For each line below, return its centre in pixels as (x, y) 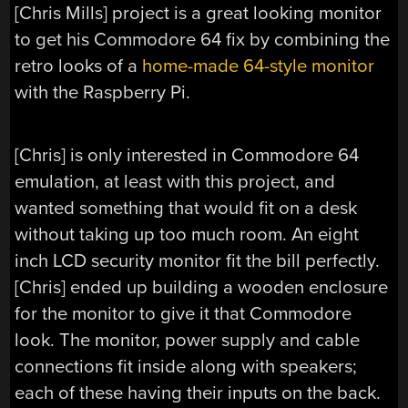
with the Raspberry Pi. (103, 92)
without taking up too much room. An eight (187, 235)
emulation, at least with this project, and (175, 182)
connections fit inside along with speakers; (186, 367)
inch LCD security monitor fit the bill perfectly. (198, 261)
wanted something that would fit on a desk (186, 209)
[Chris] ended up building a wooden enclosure (202, 288)
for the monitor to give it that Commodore (184, 314)
